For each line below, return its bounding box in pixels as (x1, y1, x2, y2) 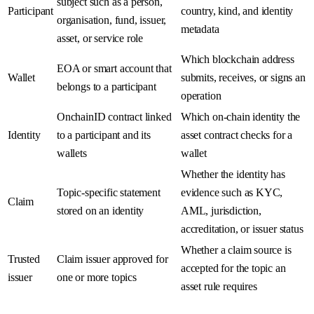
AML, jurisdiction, (181, 205, 261, 217)
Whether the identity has (181, 168, 285, 181)
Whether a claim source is (181, 244, 292, 257)
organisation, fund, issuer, (57, 14, 167, 27)
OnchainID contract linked (57, 111, 172, 123)
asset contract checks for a (181, 129, 293, 142)
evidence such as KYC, (181, 186, 283, 199)
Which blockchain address (181, 53, 294, 66)
